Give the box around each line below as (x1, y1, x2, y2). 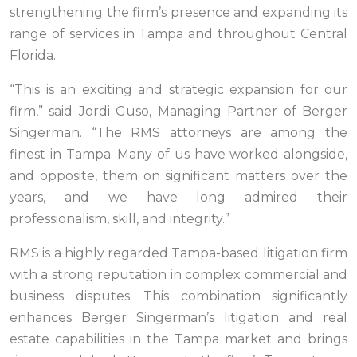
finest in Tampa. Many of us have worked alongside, (10, 147, 347, 163)
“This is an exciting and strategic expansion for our (10, 82, 347, 98)
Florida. (10, 48, 56, 64)
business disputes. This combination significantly (10, 288, 347, 304)
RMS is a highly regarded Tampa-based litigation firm (10, 245, 347, 261)
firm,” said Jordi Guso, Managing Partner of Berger (10, 104, 347, 120)
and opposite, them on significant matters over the (10, 168, 347, 184)
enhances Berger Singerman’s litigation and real (10, 310, 347, 326)
